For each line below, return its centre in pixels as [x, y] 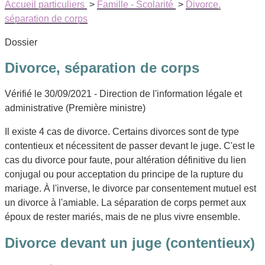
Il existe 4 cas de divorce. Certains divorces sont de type [122, 132]
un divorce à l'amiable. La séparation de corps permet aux [125, 203]
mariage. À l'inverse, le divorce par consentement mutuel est [130, 189]
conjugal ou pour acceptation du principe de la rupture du [124, 174]
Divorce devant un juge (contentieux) [130, 243]
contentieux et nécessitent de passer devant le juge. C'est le [130, 146]
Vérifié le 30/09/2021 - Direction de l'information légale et [123, 94]
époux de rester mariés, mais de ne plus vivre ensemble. [122, 217]
